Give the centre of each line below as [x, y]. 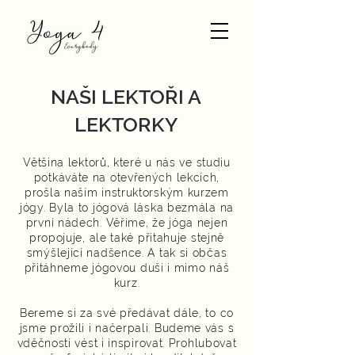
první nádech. [66, 223]
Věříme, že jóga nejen [167, 223]
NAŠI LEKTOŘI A [126, 97]
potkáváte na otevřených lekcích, [127, 177]
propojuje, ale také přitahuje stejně [127, 238]
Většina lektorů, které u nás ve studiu [127, 162]
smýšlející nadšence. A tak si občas [127, 253]
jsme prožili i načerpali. [87, 328]
